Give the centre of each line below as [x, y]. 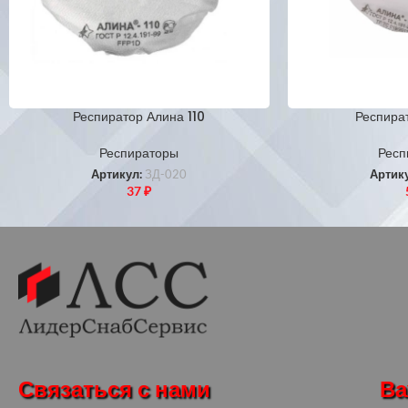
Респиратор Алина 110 [139, 116]
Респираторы [139, 152]
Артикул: [118, 174]
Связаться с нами [114, 390]
